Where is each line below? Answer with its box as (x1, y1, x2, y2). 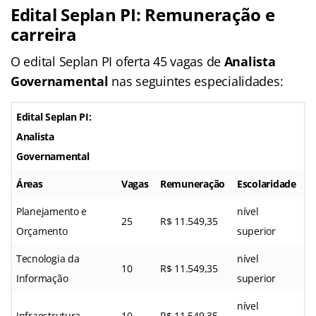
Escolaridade (237, 176, 296, 190)
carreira (11, 22, 77, 46)
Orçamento (16, 224, 68, 238)
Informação (16, 271, 68, 285)
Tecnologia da (16, 251, 80, 265)
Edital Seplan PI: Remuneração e (11, 2, 275, 26)
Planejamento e (16, 204, 87, 218)
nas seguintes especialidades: (108, 72, 284, 90)
